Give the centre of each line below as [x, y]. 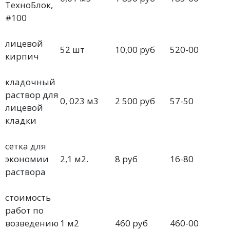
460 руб [131, 223]
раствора [25, 172]
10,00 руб [135, 50]
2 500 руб [135, 101]
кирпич [22, 56]
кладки [21, 120]
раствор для [32, 95]
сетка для [26, 146]
